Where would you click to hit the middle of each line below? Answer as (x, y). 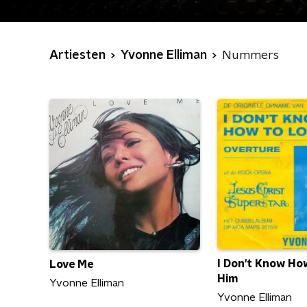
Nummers (250, 56)
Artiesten (77, 56)
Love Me (71, 264)
